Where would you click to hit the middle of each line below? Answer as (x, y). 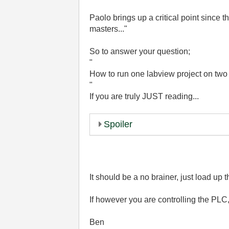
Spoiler (118, 124)
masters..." (109, 29)
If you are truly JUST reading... (144, 96)
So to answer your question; (140, 51)
